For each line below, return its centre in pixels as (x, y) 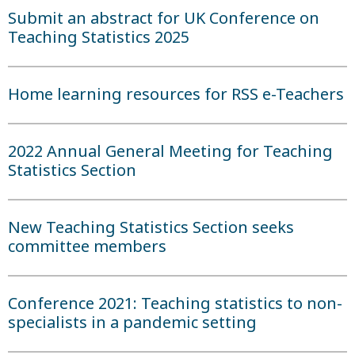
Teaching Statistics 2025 (99, 37)
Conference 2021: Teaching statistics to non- (175, 303)
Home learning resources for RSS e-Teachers (176, 94)
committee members (87, 246)
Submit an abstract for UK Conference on (164, 18)
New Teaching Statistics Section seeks (151, 227)
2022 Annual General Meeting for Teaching (170, 151)
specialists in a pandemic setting (132, 322)
